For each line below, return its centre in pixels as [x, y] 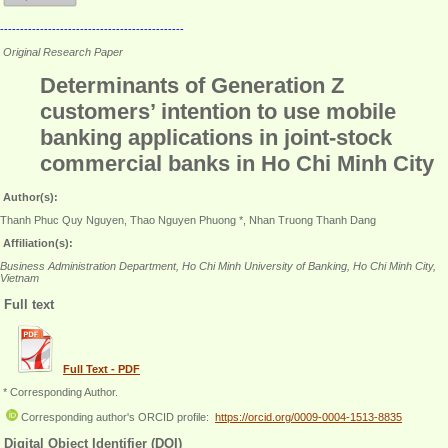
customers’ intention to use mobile [218, 111]
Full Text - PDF [101, 369]
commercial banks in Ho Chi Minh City [237, 163]
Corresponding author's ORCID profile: [116, 417]
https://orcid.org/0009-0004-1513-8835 [308, 417]
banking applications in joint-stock [216, 137]
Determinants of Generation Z [192, 85]
